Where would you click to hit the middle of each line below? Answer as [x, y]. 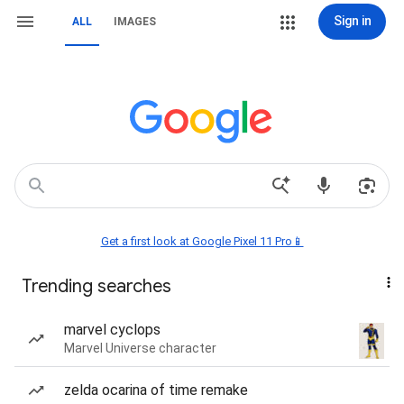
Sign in [352, 21]
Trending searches [96, 286]
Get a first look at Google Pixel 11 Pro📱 [202, 241]
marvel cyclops [112, 330]
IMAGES [135, 22]
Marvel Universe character [140, 348]
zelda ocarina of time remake [156, 390]
